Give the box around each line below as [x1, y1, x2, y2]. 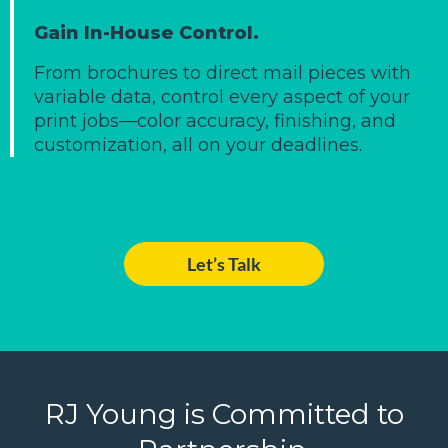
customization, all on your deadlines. [34, 133, 362, 156]
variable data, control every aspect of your [34, 85, 410, 108]
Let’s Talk [187, 252, 261, 275]
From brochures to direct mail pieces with [34, 61, 411, 84]
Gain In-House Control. [34, 21, 259, 44]
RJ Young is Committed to [44, 396, 404, 431]
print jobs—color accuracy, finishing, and [34, 109, 396, 132]
